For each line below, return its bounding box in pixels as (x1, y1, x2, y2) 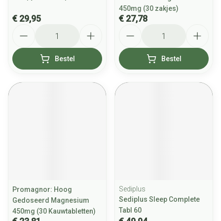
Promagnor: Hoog (12, 185, 72, 193)
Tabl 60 (119, 206, 142, 214)
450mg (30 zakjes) (119, 4, 179, 12)
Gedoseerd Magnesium (12, 196, 89, 204)
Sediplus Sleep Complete (119, 195, 200, 203)
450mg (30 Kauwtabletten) (12, 207, 96, 215)
